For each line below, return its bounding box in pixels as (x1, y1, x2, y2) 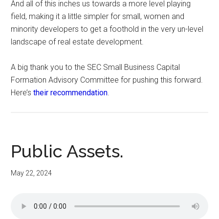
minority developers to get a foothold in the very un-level (11, 24, 204, 34)
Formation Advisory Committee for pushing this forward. (11, 75, 203, 85)
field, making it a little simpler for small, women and (11, 11, 185, 21)
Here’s (11, 88, 34, 97)
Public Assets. (11, 140, 124, 161)
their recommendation (33, 88, 108, 97)
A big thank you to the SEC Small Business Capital (11, 62, 180, 72)
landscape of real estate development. (11, 37, 144, 46)
